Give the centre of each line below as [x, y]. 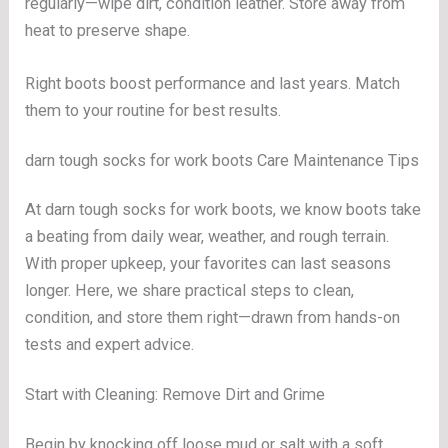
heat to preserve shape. [108, 30]
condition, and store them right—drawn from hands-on [213, 317]
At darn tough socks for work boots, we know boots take [223, 209]
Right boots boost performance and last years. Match [213, 84]
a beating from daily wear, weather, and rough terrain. [207, 236]
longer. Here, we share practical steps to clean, [190, 290]
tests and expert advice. [110, 344]
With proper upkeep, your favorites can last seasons [208, 263]
